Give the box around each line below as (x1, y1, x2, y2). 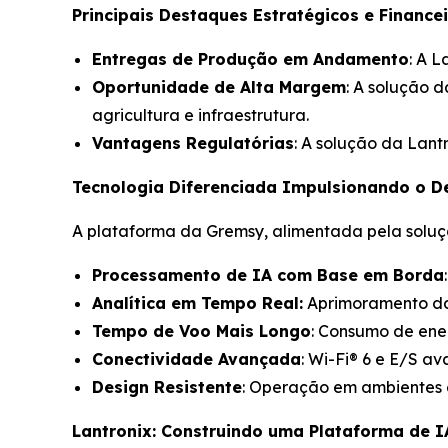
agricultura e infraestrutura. (92, 105, 309, 126)
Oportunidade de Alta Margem (92, 77, 346, 98)
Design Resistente (92, 377, 242, 398)
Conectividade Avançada (92, 349, 301, 370)
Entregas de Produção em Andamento (92, 49, 409, 70)
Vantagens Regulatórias (92, 133, 294, 154)
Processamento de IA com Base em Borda (92, 265, 444, 286)
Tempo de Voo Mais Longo (92, 321, 311, 342)
